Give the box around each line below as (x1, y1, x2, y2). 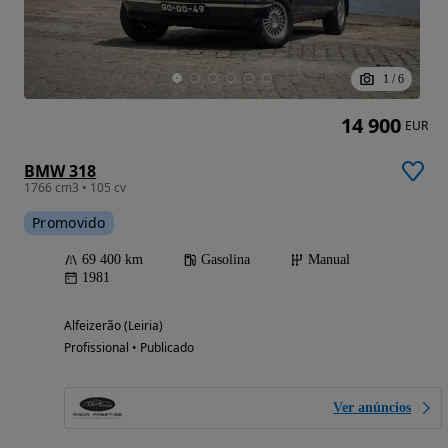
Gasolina (201, 251, 250, 267)
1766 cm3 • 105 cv (24, 178, 126, 196)
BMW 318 (24, 159, 96, 182)
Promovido (32, 212, 106, 232)
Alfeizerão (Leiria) (64, 316, 163, 334)
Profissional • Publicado (64, 338, 194, 356)
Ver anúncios (333, 399, 411, 415)
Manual (308, 251, 350, 267)
